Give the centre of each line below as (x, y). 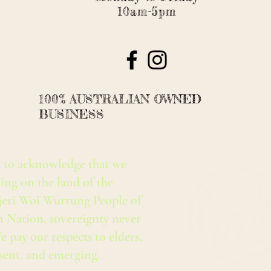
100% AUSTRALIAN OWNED (120, 99)
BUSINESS (71, 114)
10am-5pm (147, 11)
